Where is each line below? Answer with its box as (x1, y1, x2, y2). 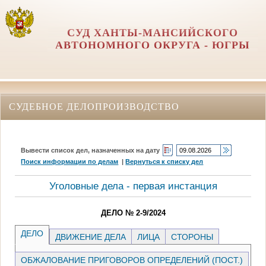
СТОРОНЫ (169, 232, 216, 242)
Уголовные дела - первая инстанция (49, 180, 217, 192)
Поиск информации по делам (21, 157, 119, 165)
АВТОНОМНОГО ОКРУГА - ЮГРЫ (55, 39, 250, 51)
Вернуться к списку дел (125, 157, 204, 165)
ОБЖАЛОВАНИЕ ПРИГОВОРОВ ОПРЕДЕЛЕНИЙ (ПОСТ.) (18, 255, 246, 265)
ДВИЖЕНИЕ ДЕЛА (53, 232, 129, 242)
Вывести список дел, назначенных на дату (21, 146, 160, 154)
